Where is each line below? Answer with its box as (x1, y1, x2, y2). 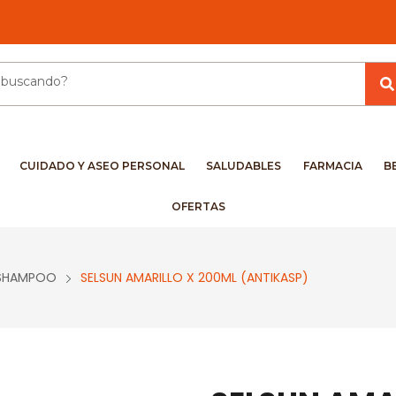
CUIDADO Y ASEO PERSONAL (19, 159, 185, 172)
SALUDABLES (206, 159, 282, 172)
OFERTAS (171, 200, 225, 213)
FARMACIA (302, 159, 362, 172)
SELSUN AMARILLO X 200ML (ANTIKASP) (80, 269, 308, 286)
